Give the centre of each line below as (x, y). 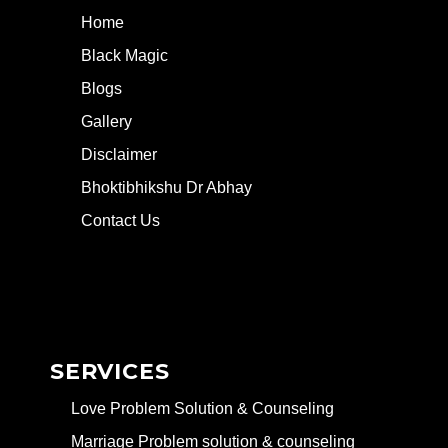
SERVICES (110, 372)
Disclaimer (119, 155)
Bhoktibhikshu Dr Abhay (166, 188)
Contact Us (120, 221)
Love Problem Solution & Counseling (202, 409)
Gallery (106, 122)
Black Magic (124, 56)
